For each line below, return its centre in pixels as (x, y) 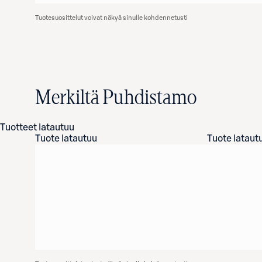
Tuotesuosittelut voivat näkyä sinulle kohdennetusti (111, 18)
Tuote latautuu (66, 139)
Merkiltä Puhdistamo (116, 98)
